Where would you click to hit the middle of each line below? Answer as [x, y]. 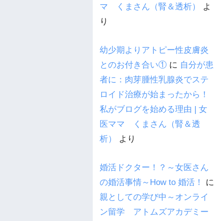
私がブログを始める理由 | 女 [153, 109]
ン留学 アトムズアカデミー [154, 212]
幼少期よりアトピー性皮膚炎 [154, 50]
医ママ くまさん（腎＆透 [150, 124]
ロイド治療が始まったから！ [154, 94]
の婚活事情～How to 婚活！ [151, 182]
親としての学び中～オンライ [154, 197]
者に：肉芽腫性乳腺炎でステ [154, 79]
